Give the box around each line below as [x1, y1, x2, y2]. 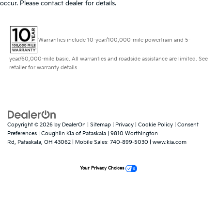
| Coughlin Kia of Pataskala [37, 130, 106, 137]
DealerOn [62, 121, 86, 128]
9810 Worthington [109, 130, 158, 137]
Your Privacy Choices [80, 166, 125, 171]
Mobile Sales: [75, 139, 108, 145]
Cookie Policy [138, 121, 173, 128]
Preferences [7, 130, 37, 137]
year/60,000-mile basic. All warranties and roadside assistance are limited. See [9, 55, 208, 62]
